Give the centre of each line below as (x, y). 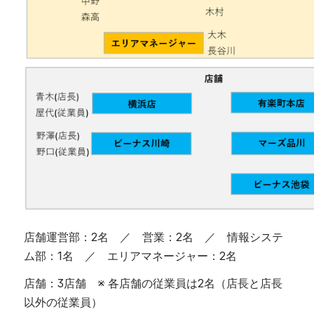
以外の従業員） (63, 302)
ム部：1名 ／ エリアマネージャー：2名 (130, 256)
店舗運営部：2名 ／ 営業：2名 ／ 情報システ (153, 237)
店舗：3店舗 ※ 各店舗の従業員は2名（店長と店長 (153, 284)
